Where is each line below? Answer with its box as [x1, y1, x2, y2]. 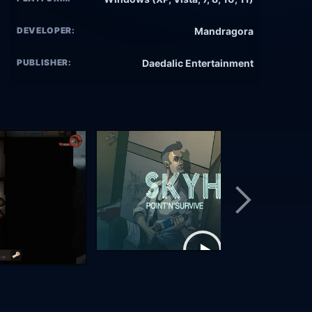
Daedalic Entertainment [142, 57, 253, 70]
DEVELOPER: [17, 25, 75, 36]
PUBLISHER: [17, 57, 72, 68]
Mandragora [194, 25, 253, 38]
